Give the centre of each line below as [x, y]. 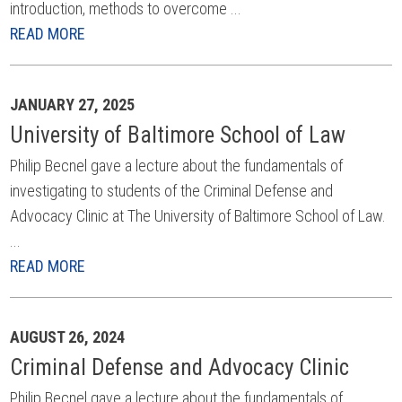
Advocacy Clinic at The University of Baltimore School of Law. [198, 216]
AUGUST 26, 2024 [68, 337]
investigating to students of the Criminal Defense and [172, 191]
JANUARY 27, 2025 [73, 105]
